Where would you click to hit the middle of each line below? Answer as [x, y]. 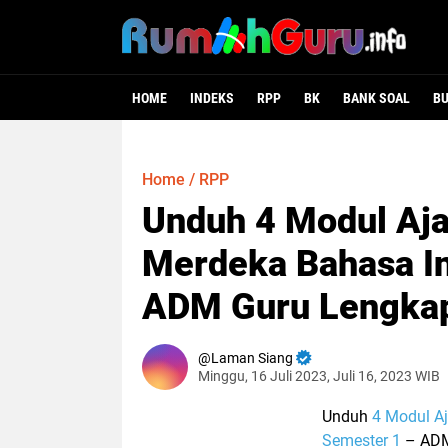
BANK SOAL [376, 98]
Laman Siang [252, 358]
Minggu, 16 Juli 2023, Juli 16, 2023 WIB [319, 376]
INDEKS [212, 98]
